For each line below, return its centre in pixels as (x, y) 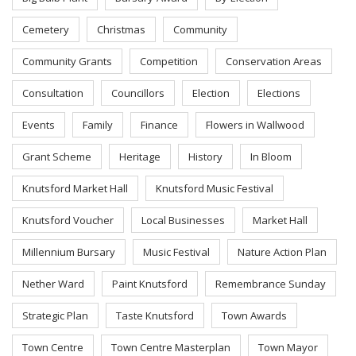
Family (98, 125)
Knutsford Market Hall (75, 188)
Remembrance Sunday (271, 284)
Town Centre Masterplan (171, 347)
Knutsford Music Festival (215, 188)
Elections (279, 93)
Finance (159, 125)
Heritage (140, 157)
